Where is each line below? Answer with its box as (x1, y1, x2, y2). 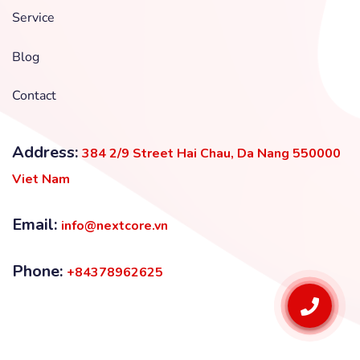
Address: (12, 141, 82, 164)
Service (12, 9, 55, 27)
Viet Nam (12, 170, 70, 189)
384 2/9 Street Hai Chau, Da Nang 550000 (82, 145, 341, 163)
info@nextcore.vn (61, 217, 168, 235)
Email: (12, 214, 61, 236)
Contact (12, 87, 56, 105)
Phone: (12, 260, 67, 283)
